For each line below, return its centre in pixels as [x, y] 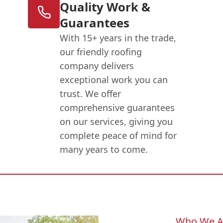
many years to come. [104, 149]
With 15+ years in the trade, [118, 38]
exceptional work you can [114, 79]
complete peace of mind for [118, 135]
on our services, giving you [116, 121]
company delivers [97, 65]
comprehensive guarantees [117, 107]
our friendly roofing [101, 52]
